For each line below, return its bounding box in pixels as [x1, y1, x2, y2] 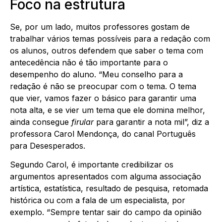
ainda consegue [10, 116, 71, 127]
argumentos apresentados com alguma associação [10, 171, 201, 182]
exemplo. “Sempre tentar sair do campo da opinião [10, 207, 202, 218]
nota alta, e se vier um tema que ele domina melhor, [10, 105, 205, 115]
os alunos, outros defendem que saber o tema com [10, 45, 203, 55]
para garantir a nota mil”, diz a [94, 116, 209, 127]
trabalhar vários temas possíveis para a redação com [10, 33, 210, 44]
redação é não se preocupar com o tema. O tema [10, 81, 196, 91]
